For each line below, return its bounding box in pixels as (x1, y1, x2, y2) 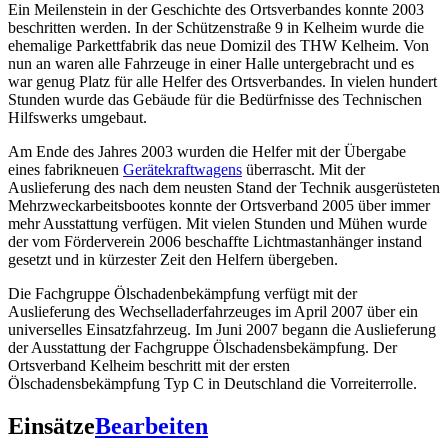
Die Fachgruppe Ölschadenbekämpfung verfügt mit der (8, 284, 357, 302)
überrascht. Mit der (242, 160, 365, 178)
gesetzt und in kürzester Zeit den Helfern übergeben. (8, 250, 338, 268)
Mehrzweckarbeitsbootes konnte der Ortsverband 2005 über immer (8, 196, 430, 214)
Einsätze (8, 412, 95, 439)
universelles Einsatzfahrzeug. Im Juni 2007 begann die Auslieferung (8, 320, 436, 338)
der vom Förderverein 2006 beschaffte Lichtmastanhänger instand (8, 232, 422, 250)
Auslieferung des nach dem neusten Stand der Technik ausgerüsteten (8, 178, 440, 196)
